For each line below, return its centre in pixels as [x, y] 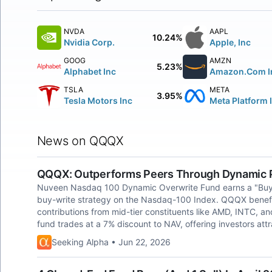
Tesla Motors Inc [98, 100]
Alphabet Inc [90, 71]
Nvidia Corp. [89, 42]
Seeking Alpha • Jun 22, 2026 [111, 242]
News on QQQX [80, 141]
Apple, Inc [230, 42]
